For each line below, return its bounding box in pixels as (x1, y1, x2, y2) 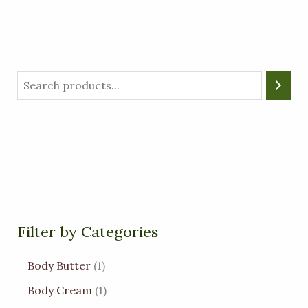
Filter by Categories (16, 222, 158, 242)
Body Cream (27, 283, 92, 297)
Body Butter (27, 258, 91, 272)
